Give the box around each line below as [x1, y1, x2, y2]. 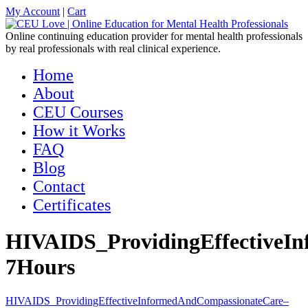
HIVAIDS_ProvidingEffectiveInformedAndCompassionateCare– [5, 294, 289, 307]
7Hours [5, 254, 75, 280]
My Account [5, 5, 60, 17]
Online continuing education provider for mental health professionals [5, 30, 302, 42]
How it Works [33, 122, 125, 140]
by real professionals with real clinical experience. [5, 43, 221, 54]
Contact [33, 177, 85, 195]
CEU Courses [33, 103, 123, 121]
